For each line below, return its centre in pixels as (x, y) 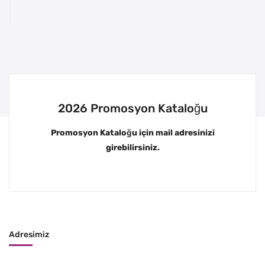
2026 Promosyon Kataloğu (132, 109)
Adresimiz (29, 235)
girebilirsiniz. (132, 148)
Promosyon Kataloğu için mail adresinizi (132, 133)
